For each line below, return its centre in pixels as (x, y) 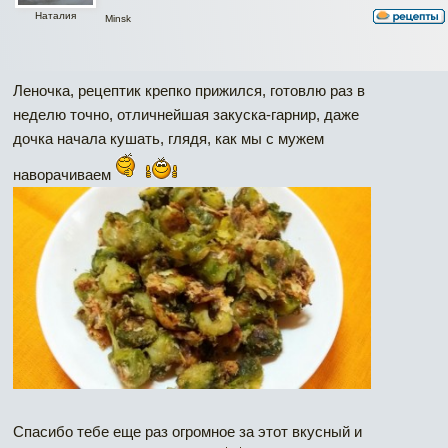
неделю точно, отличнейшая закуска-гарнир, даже (186, 114)
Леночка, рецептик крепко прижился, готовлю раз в (189, 90)
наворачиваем (64, 174)
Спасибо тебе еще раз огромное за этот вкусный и (187, 431)
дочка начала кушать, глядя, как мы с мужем (168, 138)
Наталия (55, 16)
